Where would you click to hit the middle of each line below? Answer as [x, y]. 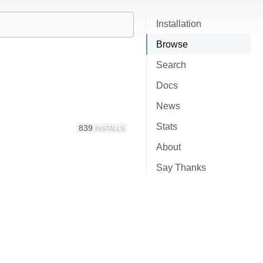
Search [171, 65]
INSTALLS [110, 128]
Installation [179, 24]
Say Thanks [181, 168]
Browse [172, 44]
